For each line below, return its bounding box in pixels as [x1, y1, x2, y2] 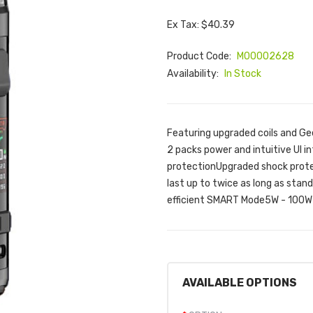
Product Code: [167, 50, 233, 62]
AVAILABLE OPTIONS [182, 276, 297, 289]
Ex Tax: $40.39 [167, 19, 235, 31]
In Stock [224, 68, 261, 80]
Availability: [167, 68, 221, 80]
